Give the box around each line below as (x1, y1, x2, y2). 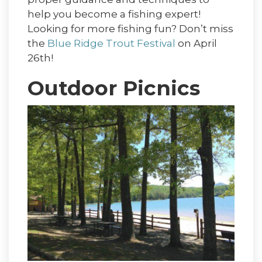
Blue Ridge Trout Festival (47, 37, 175, 50)
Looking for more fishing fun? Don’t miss (27, 23, 233, 35)
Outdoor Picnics (27, 75, 206, 101)
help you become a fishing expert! (27, 8, 201, 20)
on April (175, 37, 217, 50)
